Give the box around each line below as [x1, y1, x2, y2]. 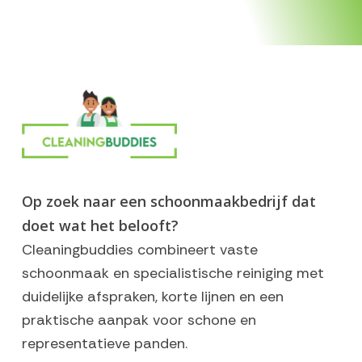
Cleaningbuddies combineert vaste [21, 239, 258, 259]
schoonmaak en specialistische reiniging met [21, 263, 324, 283]
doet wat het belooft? [21, 215, 179, 235]
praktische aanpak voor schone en [21, 309, 256, 330]
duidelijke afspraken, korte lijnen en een [21, 286, 284, 306]
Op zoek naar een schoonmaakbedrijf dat [21, 191, 316, 211]
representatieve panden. [21, 333, 187, 353]
